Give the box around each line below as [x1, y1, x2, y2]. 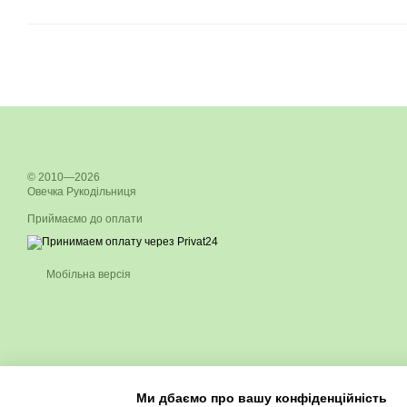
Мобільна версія [44, 268, 131, 281]
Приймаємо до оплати [27, 213, 143, 225]
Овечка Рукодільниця [27, 185, 136, 198]
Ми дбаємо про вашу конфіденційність [136, 390, 387, 405]
